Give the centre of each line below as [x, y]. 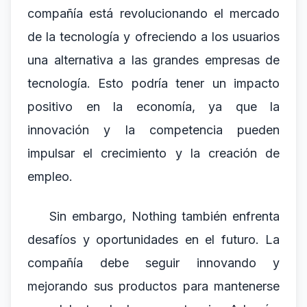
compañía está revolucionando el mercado [153, 13]
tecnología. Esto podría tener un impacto [153, 83]
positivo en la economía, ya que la [153, 107]
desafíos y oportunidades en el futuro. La [153, 240]
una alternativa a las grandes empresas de [153, 60]
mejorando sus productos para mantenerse [153, 286]
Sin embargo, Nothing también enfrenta [164, 216]
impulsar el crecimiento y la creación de [153, 153]
